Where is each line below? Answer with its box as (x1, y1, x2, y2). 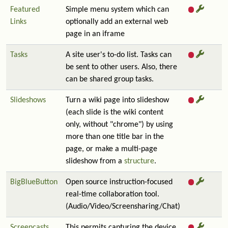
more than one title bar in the (66, 133, 164, 141)
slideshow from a (66, 157, 124, 165)
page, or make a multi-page (66, 145, 157, 153)
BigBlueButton (10, 178, 58, 186)
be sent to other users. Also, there (66, 63, 177, 71)
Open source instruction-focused (66, 178, 173, 186)
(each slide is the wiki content (66, 108, 163, 117)
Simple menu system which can (66, 6, 169, 14)
